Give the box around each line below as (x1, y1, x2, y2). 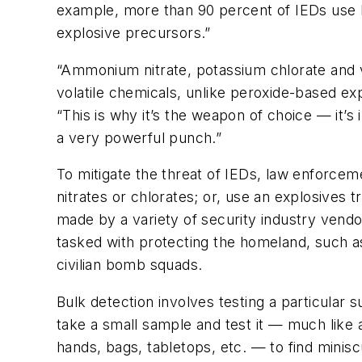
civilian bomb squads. (57, 256, 203, 274)
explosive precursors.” (57, 23, 211, 41)
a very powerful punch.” (57, 128, 222, 146)
